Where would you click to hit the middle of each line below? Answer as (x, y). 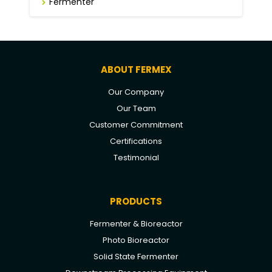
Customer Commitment (136, 125)
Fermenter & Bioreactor (136, 224)
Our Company (136, 92)
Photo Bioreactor (136, 240)
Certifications (136, 141)
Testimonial (136, 158)
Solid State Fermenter (136, 257)
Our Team (136, 109)
